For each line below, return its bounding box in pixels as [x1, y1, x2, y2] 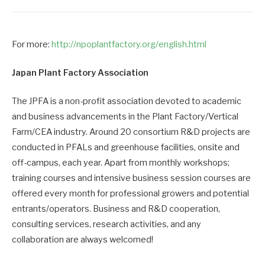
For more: [12, 39, 51, 50]
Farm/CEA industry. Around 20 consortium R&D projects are [12, 127, 250, 138]
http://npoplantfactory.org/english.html [51, 39, 206, 50]
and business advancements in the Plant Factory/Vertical [12, 111, 238, 122]
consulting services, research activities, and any [12, 219, 201, 230]
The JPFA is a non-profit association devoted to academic [12, 96, 241, 107]
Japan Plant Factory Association [12, 67, 148, 79]
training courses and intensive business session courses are [12, 173, 251, 184]
